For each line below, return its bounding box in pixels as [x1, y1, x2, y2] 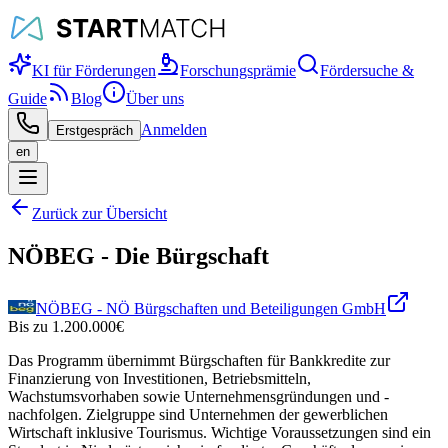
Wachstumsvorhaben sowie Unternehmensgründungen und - [8, 387, 389, 405]
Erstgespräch [56, 123, 133, 138]
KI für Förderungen [32, 62, 156, 79]
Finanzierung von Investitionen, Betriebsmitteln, [8, 369, 311, 387]
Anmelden [141, 121, 207, 138]
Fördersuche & [320, 62, 414, 79]
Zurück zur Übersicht [32, 205, 167, 222]
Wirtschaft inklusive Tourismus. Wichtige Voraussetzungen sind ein [8, 423, 431, 441]
